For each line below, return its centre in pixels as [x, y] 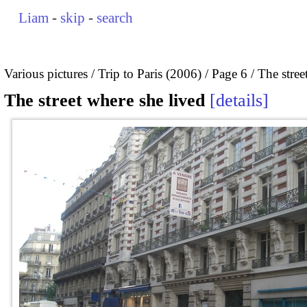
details [239, 101]
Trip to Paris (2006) [150, 73]
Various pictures [46, 73]
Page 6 [230, 73]
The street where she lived [105, 101]
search [115, 18]
